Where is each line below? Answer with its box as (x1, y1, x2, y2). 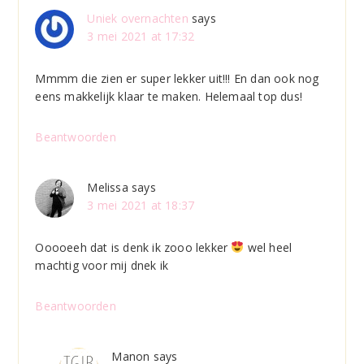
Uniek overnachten (87, 10, 188, 26)
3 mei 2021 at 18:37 (87, 197, 195, 213)
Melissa (87, 179, 128, 195)
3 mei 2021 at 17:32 (87, 28, 195, 44)
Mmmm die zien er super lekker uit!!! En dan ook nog (35, 70, 319, 86)
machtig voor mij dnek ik (35, 257, 169, 273)
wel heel (244, 239, 292, 255)
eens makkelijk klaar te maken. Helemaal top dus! (35, 88, 302, 104)
